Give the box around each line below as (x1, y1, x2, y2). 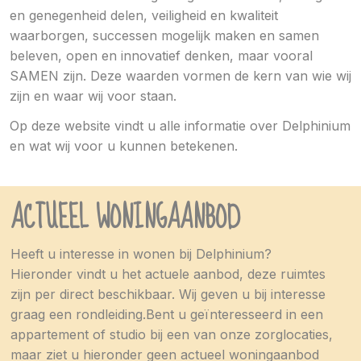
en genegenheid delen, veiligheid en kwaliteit (10, 6, 278, 23)
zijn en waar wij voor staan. (10, 87, 176, 104)
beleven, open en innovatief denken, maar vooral (10, 47, 313, 64)
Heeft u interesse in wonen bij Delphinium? (10, 246, 272, 263)
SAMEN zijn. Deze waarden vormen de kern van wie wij (10, 67, 351, 84)
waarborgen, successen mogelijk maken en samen (10, 27, 319, 44)
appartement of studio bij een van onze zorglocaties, (10, 326, 333, 343)
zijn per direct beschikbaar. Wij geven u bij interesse (10, 286, 326, 303)
